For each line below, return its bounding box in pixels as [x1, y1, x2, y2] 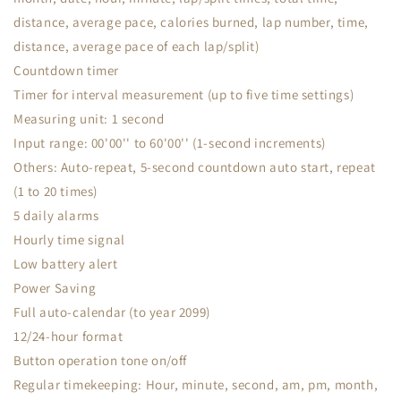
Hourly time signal [13, 231, 125, 248]
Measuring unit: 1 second [13, 110, 165, 127]
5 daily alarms [13, 207, 99, 224]
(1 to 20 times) [13, 183, 98, 200]
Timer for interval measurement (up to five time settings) [13, 86, 354, 103]
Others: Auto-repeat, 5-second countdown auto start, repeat [13, 158, 376, 175]
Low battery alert [13, 255, 118, 272]
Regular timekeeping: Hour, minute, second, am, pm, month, [13, 376, 379, 393]
